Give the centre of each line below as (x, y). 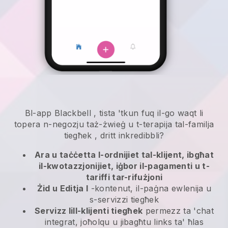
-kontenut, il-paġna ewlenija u (150, 189)
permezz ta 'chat (178, 211)
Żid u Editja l (63, 189)
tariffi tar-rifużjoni (124, 177)
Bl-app (40, 113)
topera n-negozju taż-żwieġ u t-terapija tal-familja (114, 124)
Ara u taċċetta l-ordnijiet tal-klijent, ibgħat (124, 155)
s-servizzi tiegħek (124, 200)
